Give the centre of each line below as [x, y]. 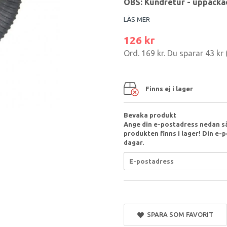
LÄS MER [137, 19]
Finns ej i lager [169, 88]
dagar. [134, 142]
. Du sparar [184, 53]
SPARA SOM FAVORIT [178, 214]
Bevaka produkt [150, 115]
